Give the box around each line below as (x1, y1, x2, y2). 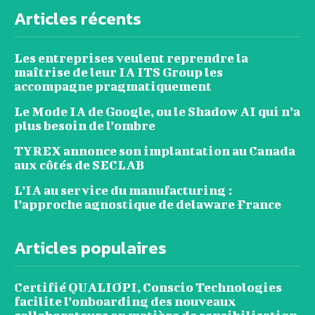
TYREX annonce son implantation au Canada (14, 143, 295, 158)
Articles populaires (14, 235, 167, 260)
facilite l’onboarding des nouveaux (14, 293, 236, 309)
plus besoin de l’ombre (14, 117, 155, 133)
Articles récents (14, 6, 141, 31)
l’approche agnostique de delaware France (14, 196, 281, 212)
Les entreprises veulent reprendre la (14, 50, 248, 65)
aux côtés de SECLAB (14, 157, 144, 172)
